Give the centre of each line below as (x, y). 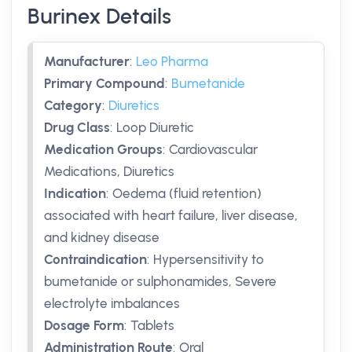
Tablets (152, 325)
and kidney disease (102, 237)
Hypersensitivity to (209, 259)
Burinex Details (99, 16)
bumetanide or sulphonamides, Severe (160, 281)
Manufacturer (87, 61)
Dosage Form (84, 325)
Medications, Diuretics (109, 171)
